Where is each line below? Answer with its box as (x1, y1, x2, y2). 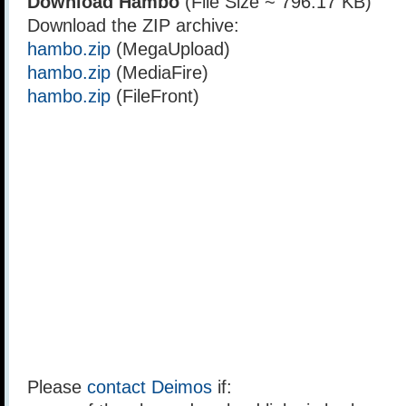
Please (27, 377, 87, 397)
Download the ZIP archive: (27, 15, 239, 35)
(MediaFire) (111, 63, 208, 82)
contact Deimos (87, 377, 212, 397)
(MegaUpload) (111, 39, 230, 59)
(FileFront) (111, 86, 199, 106)
